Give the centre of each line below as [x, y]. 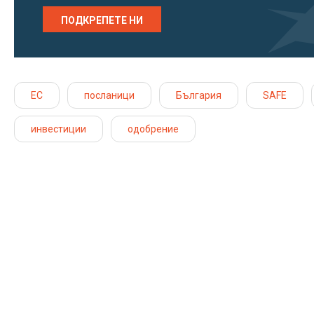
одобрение [153, 129]
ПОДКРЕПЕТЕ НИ [102, 20]
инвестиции [59, 129]
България [199, 95]
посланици [109, 95]
